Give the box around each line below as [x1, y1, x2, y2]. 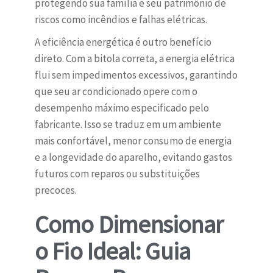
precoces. [34, 183, 77, 197]
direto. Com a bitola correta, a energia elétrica [34, 52, 235, 66]
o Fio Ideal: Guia [34, 236, 191, 267]
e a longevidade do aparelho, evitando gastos [34, 151, 232, 165]
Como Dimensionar [34, 209, 223, 240]
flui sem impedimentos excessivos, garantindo [34, 68, 238, 82]
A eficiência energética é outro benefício [34, 35, 211, 49]
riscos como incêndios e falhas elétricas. [34, 13, 207, 27]
